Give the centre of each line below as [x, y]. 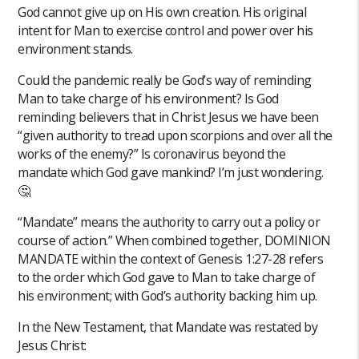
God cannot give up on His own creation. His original [162, 12]
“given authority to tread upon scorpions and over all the [175, 136]
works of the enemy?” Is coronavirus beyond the [152, 154]
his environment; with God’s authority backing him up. [169, 296]
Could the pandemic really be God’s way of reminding [165, 81]
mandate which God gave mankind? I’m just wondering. [171, 173]
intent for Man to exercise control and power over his [165, 31]
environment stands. [77, 49]
